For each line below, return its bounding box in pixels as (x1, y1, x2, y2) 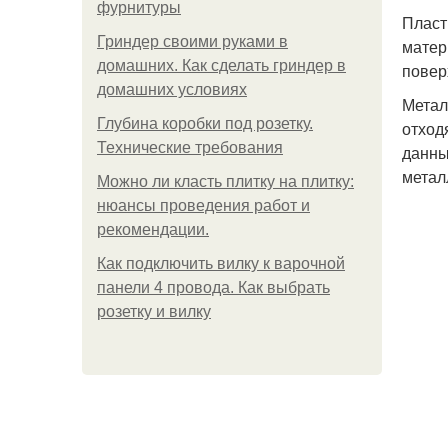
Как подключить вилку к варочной (97, 255, 345, 272)
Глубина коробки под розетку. (97, 115, 313, 132)
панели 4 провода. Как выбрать (97, 279, 330, 296)
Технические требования (97, 139, 283, 156)
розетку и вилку (97, 303, 211, 320)
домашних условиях (97, 81, 247, 98)
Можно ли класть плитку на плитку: (97, 173, 354, 190)
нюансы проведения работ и (97, 197, 310, 214)
